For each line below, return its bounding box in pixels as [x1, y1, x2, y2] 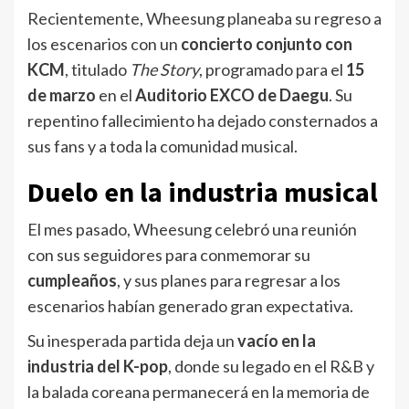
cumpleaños [27, 270, 117, 291]
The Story [130, 59, 199, 80]
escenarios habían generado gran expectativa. [27, 296, 353, 317]
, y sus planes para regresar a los [117, 270, 341, 291]
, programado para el [199, 59, 346, 80]
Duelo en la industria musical [27, 174, 378, 210]
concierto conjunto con [181, 34, 352, 55]
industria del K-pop [27, 356, 168, 377]
